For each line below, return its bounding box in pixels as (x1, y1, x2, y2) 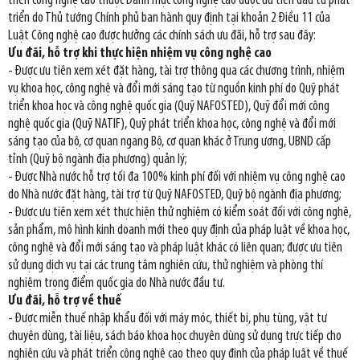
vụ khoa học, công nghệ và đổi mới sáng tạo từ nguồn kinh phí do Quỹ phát (8, 81, 340, 96)
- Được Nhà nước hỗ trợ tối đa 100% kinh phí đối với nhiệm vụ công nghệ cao (8, 170, 346, 184)
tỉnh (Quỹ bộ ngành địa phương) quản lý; (8, 152, 187, 166)
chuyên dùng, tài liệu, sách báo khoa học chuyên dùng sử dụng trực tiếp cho (8, 329, 342, 343)
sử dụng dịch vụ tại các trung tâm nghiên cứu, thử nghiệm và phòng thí (8, 258, 323, 272)
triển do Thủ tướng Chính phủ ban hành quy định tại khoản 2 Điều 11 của (8, 10, 330, 25)
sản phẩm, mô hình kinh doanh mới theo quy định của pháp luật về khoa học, (8, 223, 350, 237)
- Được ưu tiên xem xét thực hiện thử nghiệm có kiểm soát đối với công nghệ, (8, 205, 351, 219)
